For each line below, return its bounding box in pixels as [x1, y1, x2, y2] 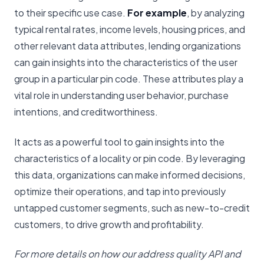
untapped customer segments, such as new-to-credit [14, 201, 250, 214]
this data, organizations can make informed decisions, [14, 168, 245, 181]
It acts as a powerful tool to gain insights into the [14, 135, 225, 148]
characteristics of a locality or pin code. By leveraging [14, 151, 245, 164]
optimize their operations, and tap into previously [14, 184, 226, 197]
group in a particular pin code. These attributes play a [14, 72, 243, 85]
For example [127, 6, 187, 19]
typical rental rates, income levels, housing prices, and [14, 23, 245, 36]
